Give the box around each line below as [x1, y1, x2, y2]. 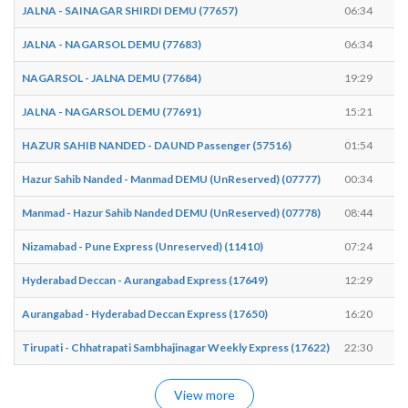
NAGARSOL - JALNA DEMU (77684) [22, 70, 201, 85]
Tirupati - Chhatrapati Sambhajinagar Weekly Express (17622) [22, 340, 330, 354]
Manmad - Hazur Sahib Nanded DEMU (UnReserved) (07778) [22, 205, 321, 219]
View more [173, 386, 235, 403]
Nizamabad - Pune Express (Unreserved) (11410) [22, 239, 263, 253]
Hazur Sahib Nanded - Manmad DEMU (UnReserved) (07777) [22, 171, 321, 186]
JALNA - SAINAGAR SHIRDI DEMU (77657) [22, 3, 238, 17]
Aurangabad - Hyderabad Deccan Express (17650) [22, 306, 268, 321]
